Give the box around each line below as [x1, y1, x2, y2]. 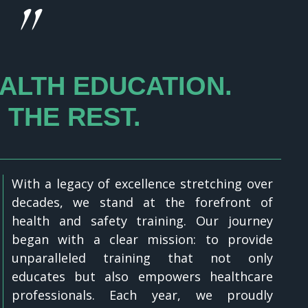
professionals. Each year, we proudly [11, 287, 274, 304]
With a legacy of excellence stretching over [11, 175, 274, 192]
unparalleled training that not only [11, 250, 274, 267]
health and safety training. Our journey [11, 212, 274, 230]
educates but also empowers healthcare [11, 268, 274, 285]
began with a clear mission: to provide [11, 231, 274, 248]
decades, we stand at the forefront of [11, 194, 274, 211]
